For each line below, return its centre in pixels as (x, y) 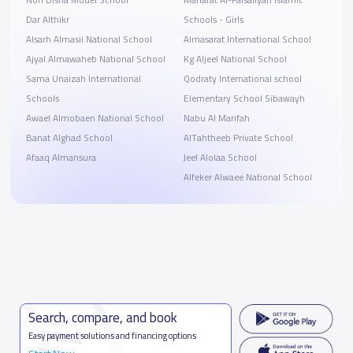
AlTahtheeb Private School (238, 137)
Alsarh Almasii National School (89, 39)
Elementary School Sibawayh (244, 98)
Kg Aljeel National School (235, 59)
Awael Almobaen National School (95, 118)
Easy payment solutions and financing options (113, 335)
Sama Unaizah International (83, 78)
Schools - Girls (213, 19)
